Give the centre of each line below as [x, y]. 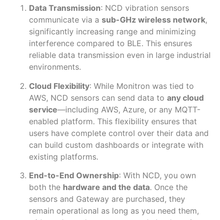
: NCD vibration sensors [145, 8]
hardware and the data [106, 187]
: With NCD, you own [157, 176]
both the [46, 187]
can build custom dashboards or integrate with [116, 145]
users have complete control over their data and [119, 133]
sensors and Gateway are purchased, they [107, 199]
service [43, 109]
